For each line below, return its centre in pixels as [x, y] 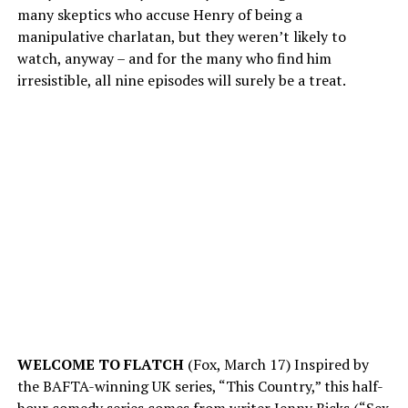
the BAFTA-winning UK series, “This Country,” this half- [200, 386]
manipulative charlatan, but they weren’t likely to [181, 36]
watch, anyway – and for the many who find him [174, 58]
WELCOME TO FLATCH [100, 364]
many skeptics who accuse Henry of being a [159, 14]
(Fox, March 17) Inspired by [276, 364]
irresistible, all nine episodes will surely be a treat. [181, 80]
